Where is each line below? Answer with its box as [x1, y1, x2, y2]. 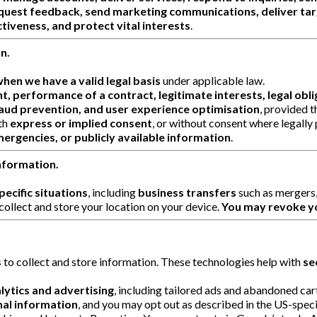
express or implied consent [10, 115, 152, 129]
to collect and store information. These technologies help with [1, 254, 303, 268]
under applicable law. [161, 73, 265, 87]
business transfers [138, 185, 236, 199]
